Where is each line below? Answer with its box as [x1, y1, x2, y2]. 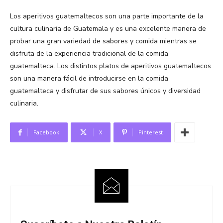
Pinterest [138, 128, 163, 136]
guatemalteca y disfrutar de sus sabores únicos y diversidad [10, 86, 201, 96]
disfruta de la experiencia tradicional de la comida [10, 49, 168, 59]
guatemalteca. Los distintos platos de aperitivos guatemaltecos [10, 61, 211, 71]
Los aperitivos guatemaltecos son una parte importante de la [10, 11, 204, 21]
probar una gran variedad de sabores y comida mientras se [10, 36, 197, 46]
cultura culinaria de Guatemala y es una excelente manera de [10, 24, 206, 34]
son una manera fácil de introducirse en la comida [10, 74, 168, 84]
